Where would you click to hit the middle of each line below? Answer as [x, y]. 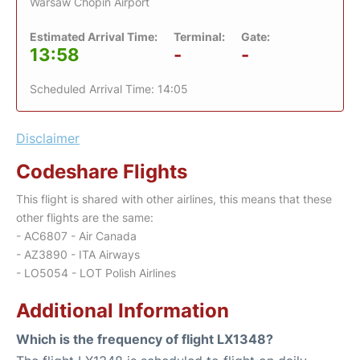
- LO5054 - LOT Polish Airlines [96, 272]
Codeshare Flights [102, 171]
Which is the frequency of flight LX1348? [145, 339]
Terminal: [199, 36]
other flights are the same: [85, 217]
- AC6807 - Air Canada [76, 235]
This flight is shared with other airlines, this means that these [174, 198]
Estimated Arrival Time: [94, 36]
